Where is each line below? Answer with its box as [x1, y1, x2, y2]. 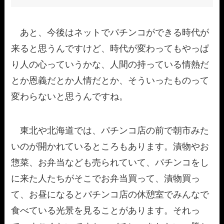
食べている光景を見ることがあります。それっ [11, 205, 200, 216]
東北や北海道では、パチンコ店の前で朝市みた [11, 125, 209, 136]
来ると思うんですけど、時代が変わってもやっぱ [11, 43, 209, 54]
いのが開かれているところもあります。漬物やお [11, 141, 209, 152]
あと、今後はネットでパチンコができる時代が [11, 27, 209, 38]
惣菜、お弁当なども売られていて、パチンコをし [11, 157, 209, 168]
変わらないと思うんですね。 [11, 91, 128, 102]
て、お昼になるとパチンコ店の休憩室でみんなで [11, 189, 209, 200]
